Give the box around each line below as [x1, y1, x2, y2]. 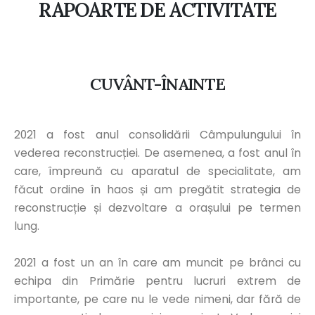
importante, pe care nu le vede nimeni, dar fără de [14, 292, 301, 307]
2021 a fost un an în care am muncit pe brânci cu [14, 255, 301, 270]
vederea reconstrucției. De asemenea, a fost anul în [14, 146, 301, 160]
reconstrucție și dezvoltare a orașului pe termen [14, 200, 301, 215]
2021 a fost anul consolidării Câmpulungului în [14, 127, 301, 142]
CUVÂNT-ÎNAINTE [90, 73, 225, 94]
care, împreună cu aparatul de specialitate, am [14, 164, 301, 179]
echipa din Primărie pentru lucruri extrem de [14, 274, 301, 288]
